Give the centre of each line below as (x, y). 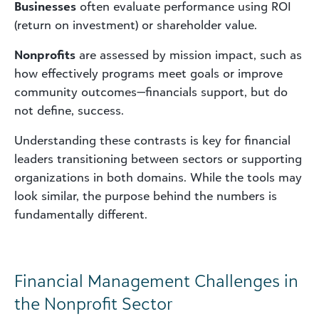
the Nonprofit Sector (93, 303)
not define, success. (69, 110)
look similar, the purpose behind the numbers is (146, 195)
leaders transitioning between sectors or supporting (158, 158)
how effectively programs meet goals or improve (148, 73)
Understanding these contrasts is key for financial (152, 140)
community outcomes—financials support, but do (151, 91)
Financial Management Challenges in (156, 280)
